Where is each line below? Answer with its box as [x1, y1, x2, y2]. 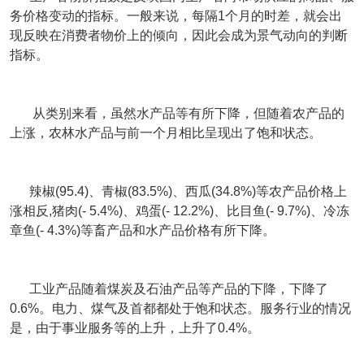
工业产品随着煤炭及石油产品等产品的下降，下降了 [10, 282, 328, 296]
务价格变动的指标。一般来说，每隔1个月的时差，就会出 [10, 9, 342, 23]
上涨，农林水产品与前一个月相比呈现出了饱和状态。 [10, 126, 322, 140]
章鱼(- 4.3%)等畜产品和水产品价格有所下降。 [10, 223, 275, 237]
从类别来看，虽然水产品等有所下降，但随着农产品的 [10, 106, 344, 120]
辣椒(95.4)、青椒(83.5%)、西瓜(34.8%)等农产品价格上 [10, 184, 347, 198]
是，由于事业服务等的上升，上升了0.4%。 [10, 321, 260, 335]
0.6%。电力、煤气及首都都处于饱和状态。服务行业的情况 [10, 301, 351, 315]
